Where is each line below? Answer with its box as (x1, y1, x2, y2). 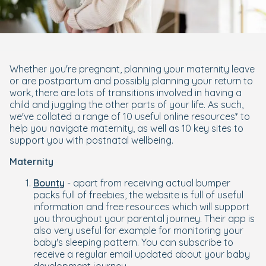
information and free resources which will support (33, 201, 249, 213)
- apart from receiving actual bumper (65, 177, 230, 189)
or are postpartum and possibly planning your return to (9, 75, 253, 87)
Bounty (33, 177, 65, 189)
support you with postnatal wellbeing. (9, 134, 173, 146)
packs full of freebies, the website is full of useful (33, 189, 243, 201)
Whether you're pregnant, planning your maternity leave (9, 63, 255, 75)
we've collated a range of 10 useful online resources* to (9, 110, 250, 122)
